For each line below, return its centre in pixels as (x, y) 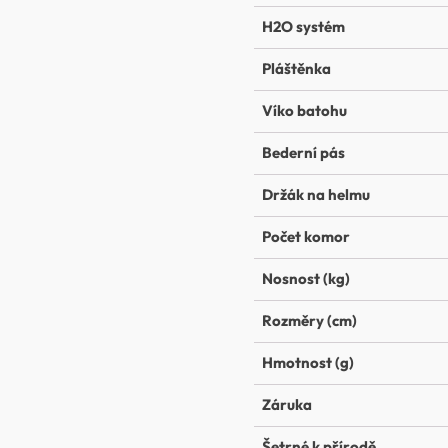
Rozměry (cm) (309, 321)
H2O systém (303, 27)
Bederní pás (303, 153)
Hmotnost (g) (308, 363)
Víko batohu (304, 111)
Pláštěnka (296, 69)
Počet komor (306, 237)
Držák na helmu (316, 195)
